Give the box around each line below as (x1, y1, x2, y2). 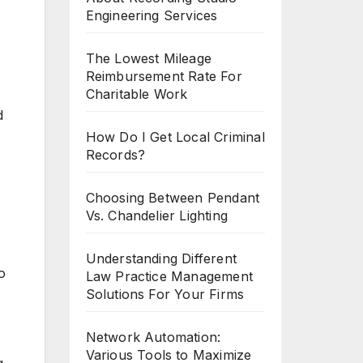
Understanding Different (85, 250, 237, 267)
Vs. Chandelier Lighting (85, 207, 228, 224)
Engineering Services (85, 7, 218, 23)
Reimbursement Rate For (85, 68, 242, 84)
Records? (85, 147, 146, 163)
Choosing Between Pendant (85, 190, 260, 206)
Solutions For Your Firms (85, 286, 245, 302)
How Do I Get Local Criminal (85, 129, 265, 145)
